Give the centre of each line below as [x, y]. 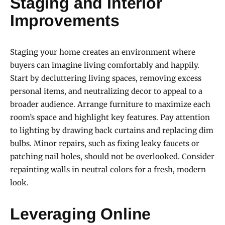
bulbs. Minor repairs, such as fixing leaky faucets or [105, 143]
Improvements [65, 20]
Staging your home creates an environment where [103, 52]
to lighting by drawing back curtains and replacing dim [112, 130]
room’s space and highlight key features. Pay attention [110, 117]
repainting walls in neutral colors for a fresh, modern [108, 169]
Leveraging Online [81, 214]
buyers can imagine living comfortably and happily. [105, 65]
